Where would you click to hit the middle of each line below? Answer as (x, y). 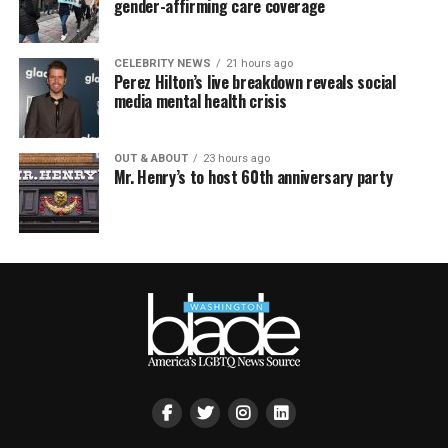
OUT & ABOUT (150, 158)
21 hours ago (259, 63)
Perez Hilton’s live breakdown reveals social (254, 82)
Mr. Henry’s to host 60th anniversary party (253, 177)
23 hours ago (236, 158)
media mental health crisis (200, 101)
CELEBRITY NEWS (162, 63)
